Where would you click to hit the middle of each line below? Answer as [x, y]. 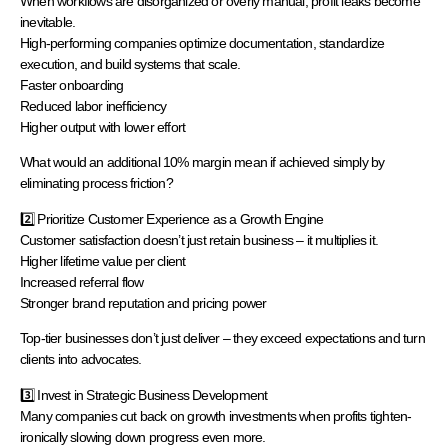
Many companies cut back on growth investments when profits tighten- [216, 415]
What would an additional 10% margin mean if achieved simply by [202, 162]
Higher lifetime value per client [103, 260]
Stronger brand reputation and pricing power [143, 302]
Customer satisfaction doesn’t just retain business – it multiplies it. [199, 239]
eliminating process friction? [96, 183]
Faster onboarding [72, 84]
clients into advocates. [81, 359]
